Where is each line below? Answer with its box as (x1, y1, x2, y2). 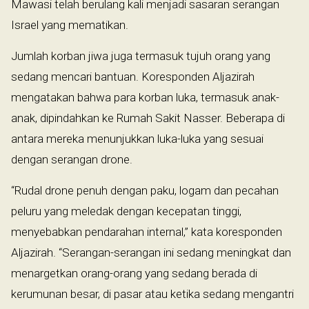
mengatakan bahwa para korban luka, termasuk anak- (11, 90, 279, 104)
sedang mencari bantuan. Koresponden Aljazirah (11, 69, 255, 83)
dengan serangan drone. (11, 152, 132, 166)
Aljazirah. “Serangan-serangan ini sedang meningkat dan (11, 245, 291, 259)
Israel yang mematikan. (11, 17, 128, 32)
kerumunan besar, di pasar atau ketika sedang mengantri (11, 286, 294, 301)
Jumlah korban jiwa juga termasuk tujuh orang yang (11, 48, 270, 63)
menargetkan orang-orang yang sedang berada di (11, 266, 257, 280)
